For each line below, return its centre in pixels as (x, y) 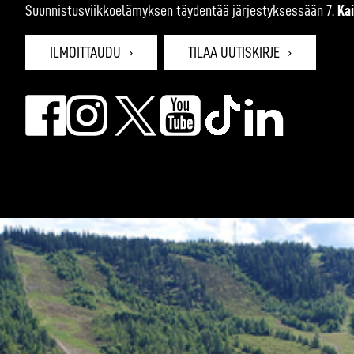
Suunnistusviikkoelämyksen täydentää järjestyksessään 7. (181, 10)
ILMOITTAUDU (85, 52)
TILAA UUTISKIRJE (234, 52)
